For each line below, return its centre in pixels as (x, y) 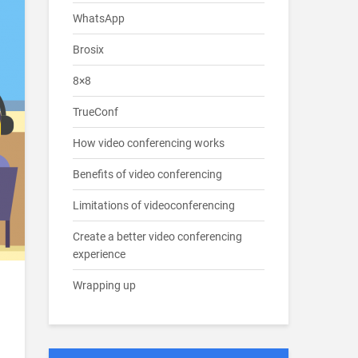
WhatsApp (99, 18)
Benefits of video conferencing (147, 174)
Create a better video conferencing (157, 237)
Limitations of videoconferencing (154, 205)
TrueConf (95, 112)
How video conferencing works (149, 143)
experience (100, 254)
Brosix (88, 50)
